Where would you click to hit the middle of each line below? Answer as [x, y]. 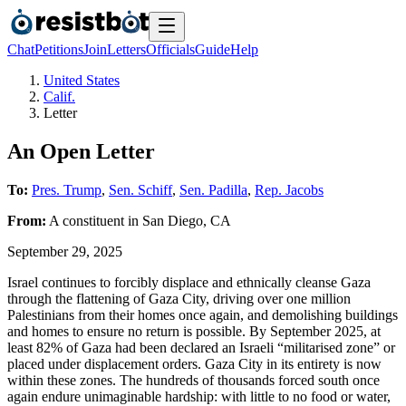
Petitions [59, 49]
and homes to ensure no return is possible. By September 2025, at [194, 331]
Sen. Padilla [213, 189]
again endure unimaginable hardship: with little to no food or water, [199, 396]
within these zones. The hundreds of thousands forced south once [193, 380]
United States [82, 80]
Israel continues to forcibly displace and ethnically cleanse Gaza [189, 282]
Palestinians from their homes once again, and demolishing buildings [203, 314]
